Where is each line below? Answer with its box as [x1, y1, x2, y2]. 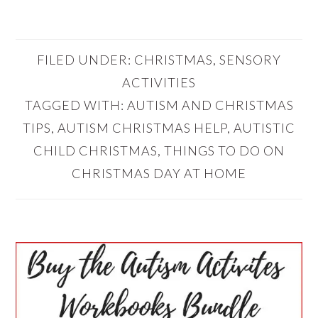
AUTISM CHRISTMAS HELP [57, 119, 227, 136]
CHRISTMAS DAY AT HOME [72, 165, 246, 181]
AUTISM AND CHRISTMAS [126, 97, 294, 113]
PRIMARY [15, 232, 124, 258]
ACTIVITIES [122, 74, 196, 90]
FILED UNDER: [37, 51, 134, 67]
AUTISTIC [234, 119, 295, 136]
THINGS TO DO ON [164, 142, 285, 158]
